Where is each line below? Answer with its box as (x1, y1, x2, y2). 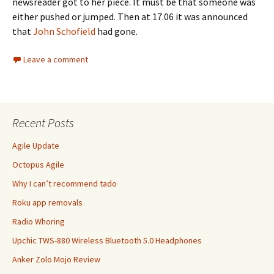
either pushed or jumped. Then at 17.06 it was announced (12, 10, 248, 23)
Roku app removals (12, 197, 83, 208)
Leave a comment (23, 54, 88, 65)
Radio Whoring (12, 216, 65, 227)
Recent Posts (12, 115, 74, 130)
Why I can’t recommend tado (12, 178, 117, 189)
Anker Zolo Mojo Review (12, 254, 100, 265)
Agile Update (12, 140, 59, 151)
